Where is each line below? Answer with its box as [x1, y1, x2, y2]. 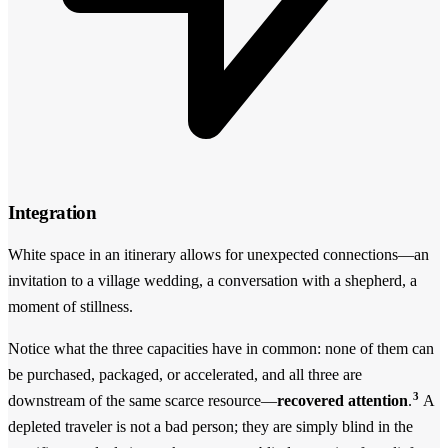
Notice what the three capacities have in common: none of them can [8, 340, 434, 358]
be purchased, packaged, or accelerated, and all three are [8, 366, 362, 384]
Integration [8, 201, 97, 223]
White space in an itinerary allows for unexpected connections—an [8, 246, 429, 264]
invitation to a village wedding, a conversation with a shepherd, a [8, 272, 417, 290]
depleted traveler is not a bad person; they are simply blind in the [8, 418, 413, 436]
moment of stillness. [8, 298, 133, 316]
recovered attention [277, 392, 408, 410]
